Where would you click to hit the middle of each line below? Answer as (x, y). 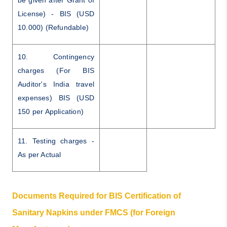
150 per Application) (50, 111)
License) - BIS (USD (56, 13)
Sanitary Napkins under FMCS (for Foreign (93, 212)
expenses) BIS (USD (56, 98)
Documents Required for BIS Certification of (96, 196)
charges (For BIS (56, 70)
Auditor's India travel (56, 84)
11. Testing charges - (56, 141)
